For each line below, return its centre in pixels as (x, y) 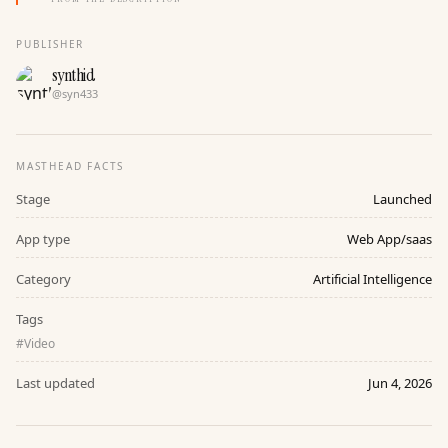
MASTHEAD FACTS (70, 166)
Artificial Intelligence (372, 279)
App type (43, 239)
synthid (74, 75)
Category (43, 279)
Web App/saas (389, 239)
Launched (402, 199)
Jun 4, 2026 (400, 383)
